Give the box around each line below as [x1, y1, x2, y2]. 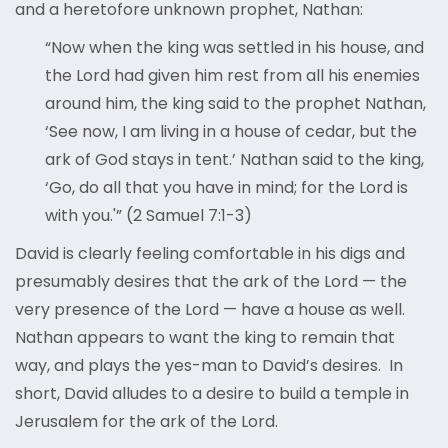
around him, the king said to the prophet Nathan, [45, 92, 426, 116]
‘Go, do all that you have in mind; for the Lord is [45, 176, 408, 200]
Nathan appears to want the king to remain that [15, 326, 395, 350]
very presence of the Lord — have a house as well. [15, 298, 405, 322]
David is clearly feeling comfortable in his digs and [15, 242, 405, 266]
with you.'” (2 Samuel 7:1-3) [45, 204, 252, 228]
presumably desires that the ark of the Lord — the [15, 270, 407, 294]
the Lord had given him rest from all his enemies [45, 64, 420, 88]
